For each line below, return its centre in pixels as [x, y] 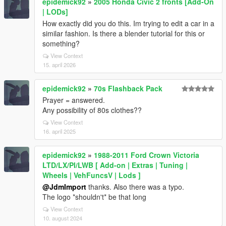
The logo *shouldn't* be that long [94, 197]
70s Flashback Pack [128, 88]
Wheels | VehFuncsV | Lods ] [92, 175]
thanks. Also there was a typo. [135, 187]
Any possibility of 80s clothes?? [92, 110]
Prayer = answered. [74, 100]
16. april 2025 [59, 131]
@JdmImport [64, 187]
